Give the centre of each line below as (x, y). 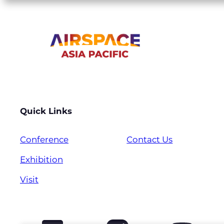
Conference (44, 139)
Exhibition (41, 159)
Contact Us (150, 139)
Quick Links (46, 111)
